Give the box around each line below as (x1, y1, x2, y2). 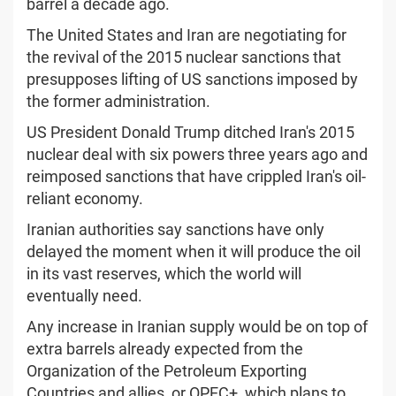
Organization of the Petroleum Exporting (27, 361, 307, 380)
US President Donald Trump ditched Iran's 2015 (27, 122, 354, 141)
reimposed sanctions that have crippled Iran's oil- (27, 166, 366, 186)
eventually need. (27, 286, 142, 305)
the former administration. (27, 91, 210, 110)
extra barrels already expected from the (27, 339, 303, 358)
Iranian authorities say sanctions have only (27, 219, 324, 239)
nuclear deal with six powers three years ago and (27, 144, 368, 164)
